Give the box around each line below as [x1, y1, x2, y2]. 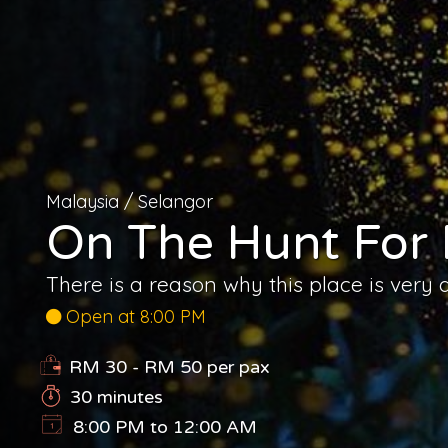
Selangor [138, 189, 213, 213]
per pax [202, 355, 270, 378]
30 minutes [70, 385, 163, 408]
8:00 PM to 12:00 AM [73, 415, 257, 438]
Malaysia [46, 189, 119, 213]
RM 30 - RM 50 [69, 355, 202, 378]
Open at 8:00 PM [61, 304, 206, 328]
